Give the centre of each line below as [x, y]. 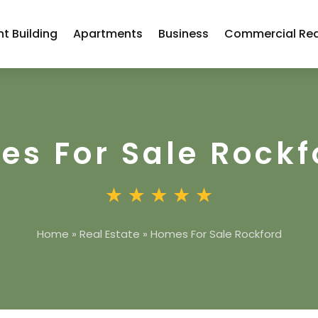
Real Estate [109, 234]
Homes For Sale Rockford [216, 234]
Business [184, 34]
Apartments [108, 34]
